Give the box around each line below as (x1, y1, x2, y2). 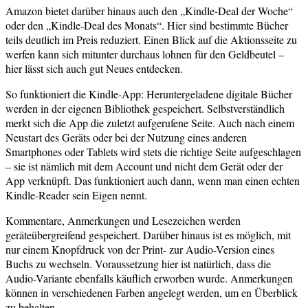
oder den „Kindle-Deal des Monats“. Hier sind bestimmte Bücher (5, 17, 288, 32)
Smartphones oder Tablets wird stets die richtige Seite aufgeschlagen (5, 144, 301, 159)
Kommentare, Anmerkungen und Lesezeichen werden (5, 212, 241, 228)
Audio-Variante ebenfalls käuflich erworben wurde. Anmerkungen (5, 270, 293, 285)
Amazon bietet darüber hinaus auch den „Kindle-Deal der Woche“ (5, 3, 293, 18)
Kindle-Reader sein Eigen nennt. (5, 187, 147, 202)
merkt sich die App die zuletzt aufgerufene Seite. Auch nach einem (5, 115, 294, 130)
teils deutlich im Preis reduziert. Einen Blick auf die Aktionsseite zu (5, 32, 297, 47)
